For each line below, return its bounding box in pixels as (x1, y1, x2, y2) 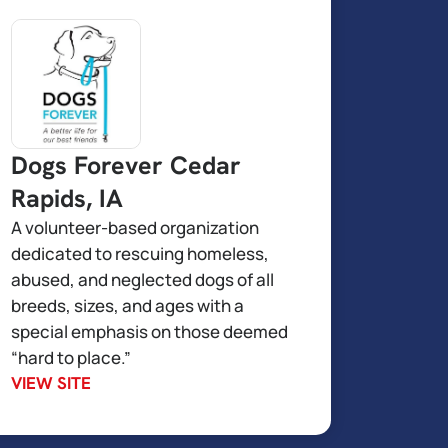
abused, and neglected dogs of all (11, 268, 274, 291)
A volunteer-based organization (11, 216, 259, 239)
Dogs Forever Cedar (11, 149, 241, 182)
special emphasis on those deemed (11, 320, 288, 343)
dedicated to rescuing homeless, (11, 242, 269, 265)
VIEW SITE (11, 372, 91, 394)
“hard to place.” (11, 346, 131, 369)
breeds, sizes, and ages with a (11, 294, 244, 317)
